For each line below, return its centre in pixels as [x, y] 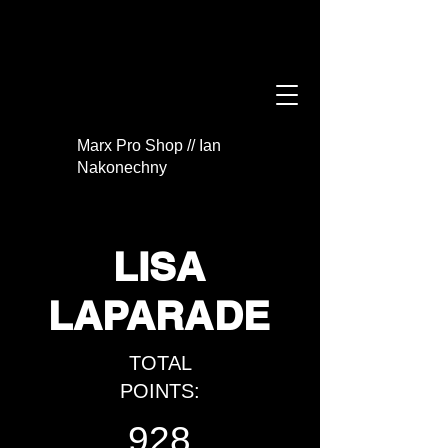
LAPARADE [159, 315]
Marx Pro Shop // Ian [149, 145]
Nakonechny [122, 167]
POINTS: [160, 391]
